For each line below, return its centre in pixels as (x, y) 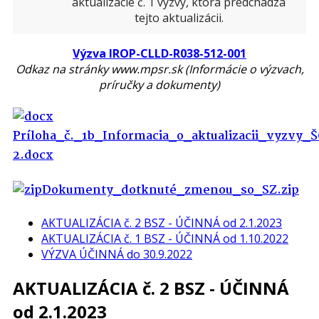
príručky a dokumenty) (159, 84)
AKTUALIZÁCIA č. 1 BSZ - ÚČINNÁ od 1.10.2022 (165, 238)
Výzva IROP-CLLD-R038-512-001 (159, 53)
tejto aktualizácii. (179, 17)
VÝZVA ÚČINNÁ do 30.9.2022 (117, 254)
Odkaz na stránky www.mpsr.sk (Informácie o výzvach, (159, 69)
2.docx (33, 156)
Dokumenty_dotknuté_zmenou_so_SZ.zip (171, 190)
